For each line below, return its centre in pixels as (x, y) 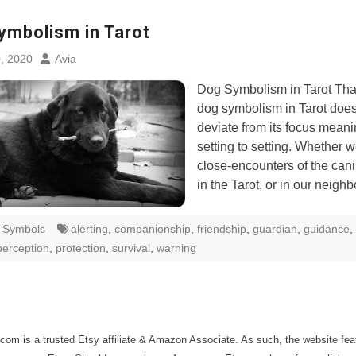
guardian (275, 229)
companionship (153, 229)
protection (81, 248)
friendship (222, 229)
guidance (327, 229)
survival (131, 248)
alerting (89, 229)
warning (176, 248)
